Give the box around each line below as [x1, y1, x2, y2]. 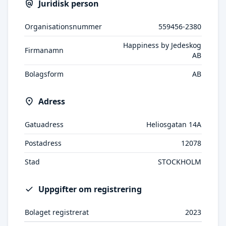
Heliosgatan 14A [146, 120, 201, 129]
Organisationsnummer [25, 22, 102, 31]
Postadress [25, 138, 62, 148]
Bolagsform [25, 69, 64, 79]
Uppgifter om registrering [38, 184, 142, 195]
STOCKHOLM [158, 157, 201, 166]
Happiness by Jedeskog [123, 40, 201, 50]
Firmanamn [25, 45, 64, 55]
